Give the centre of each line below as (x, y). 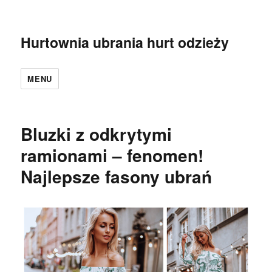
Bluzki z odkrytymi (97, 134)
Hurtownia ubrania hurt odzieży (125, 42)
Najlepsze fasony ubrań (117, 176)
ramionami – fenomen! (112, 155)
